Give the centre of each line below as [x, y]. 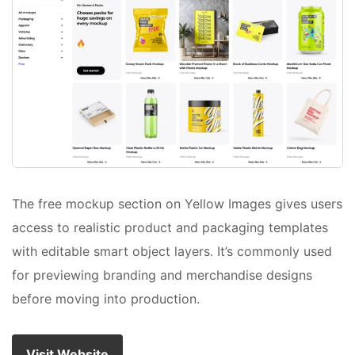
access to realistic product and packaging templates [170, 228]
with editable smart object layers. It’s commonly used [172, 252]
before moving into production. [106, 299]
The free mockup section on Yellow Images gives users [177, 204]
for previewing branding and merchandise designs [162, 275]
